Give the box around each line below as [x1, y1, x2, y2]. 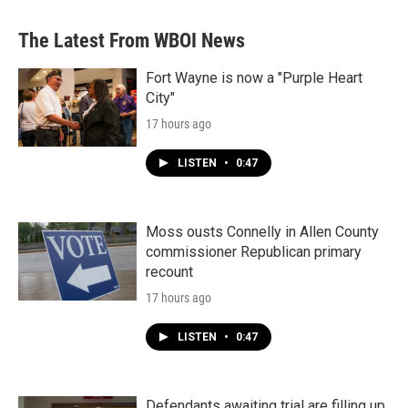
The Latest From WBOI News [18, 29, 245, 52]
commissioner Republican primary [146, 243, 362, 260]
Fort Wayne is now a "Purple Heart [146, 69, 362, 87]
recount [146, 263, 193, 280]
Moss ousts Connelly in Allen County [146, 223, 379, 240]
